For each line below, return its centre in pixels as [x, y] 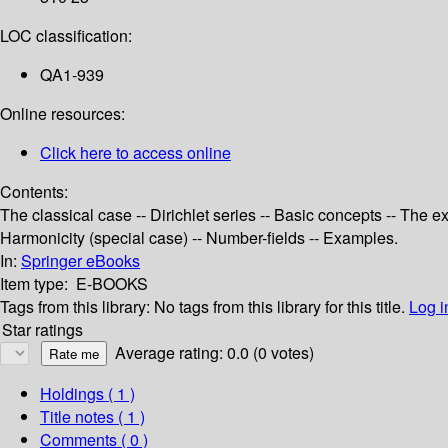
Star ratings [42, 330]
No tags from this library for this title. [279, 307]
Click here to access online [135, 153]
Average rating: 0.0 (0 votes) [214, 353]
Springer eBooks [80, 261]
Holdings [72, 394]
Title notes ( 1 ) [92, 417]
